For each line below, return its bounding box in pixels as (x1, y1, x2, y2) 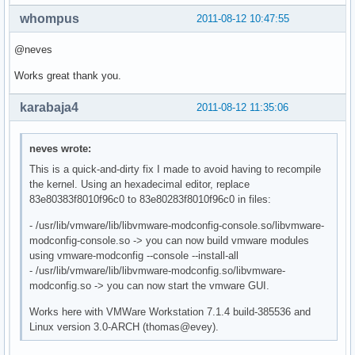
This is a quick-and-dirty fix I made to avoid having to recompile (29, 163, 322, 176)
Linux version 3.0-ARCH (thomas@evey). (29, 321, 219, 334)
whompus (20, 11, 79, 25)
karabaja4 (20, 100, 78, 114)
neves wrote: (29, 143, 92, 155)
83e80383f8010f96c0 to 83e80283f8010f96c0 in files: (29, 193, 272, 206)
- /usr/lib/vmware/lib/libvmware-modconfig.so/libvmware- (29, 265, 286, 277)
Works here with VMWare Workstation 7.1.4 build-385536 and (29, 306, 311, 319)
